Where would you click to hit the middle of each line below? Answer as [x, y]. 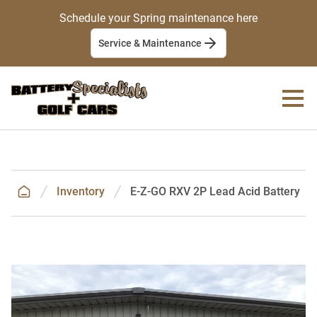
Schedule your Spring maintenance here [158, 18]
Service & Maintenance [150, 43]
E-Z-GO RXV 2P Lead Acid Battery [215, 192]
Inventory [81, 192]
